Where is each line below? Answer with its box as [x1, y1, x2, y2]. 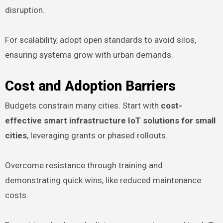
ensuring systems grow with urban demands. [4, 50, 173, 60]
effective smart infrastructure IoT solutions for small [4, 115, 216, 126]
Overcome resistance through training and [4, 160, 163, 171]
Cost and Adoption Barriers [4, 78, 176, 95]
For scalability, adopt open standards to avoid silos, [4, 35, 196, 45]
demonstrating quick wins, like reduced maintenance [4, 175, 201, 186]
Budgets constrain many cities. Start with [4, 101, 161, 111]
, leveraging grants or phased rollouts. [26, 130, 168, 141]
